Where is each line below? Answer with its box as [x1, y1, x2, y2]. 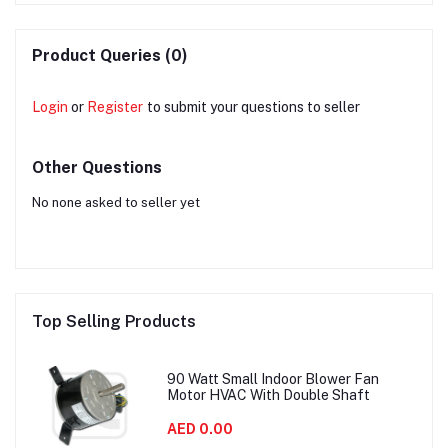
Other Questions [32, 157, 162, 177]
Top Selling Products [32, 311, 196, 331]
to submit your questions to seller [147, 98, 360, 115]
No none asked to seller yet [32, 194, 200, 210]
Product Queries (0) [32, 45, 188, 65]
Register [87, 98, 143, 115]
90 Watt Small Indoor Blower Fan [166, 371, 379, 388]
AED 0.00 [166, 421, 233, 438]
